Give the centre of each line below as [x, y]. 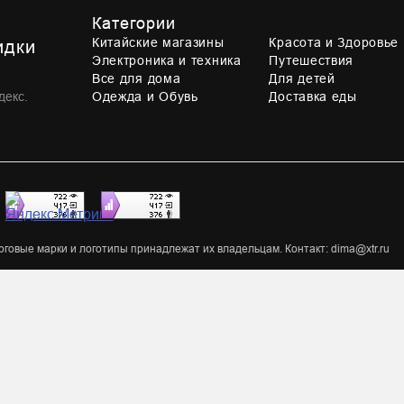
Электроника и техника [166, 60]
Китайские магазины [158, 42]
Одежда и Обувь [145, 96]
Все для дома [136, 78]
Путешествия [312, 60]
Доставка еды [313, 96]
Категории [134, 23]
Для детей [302, 78]
